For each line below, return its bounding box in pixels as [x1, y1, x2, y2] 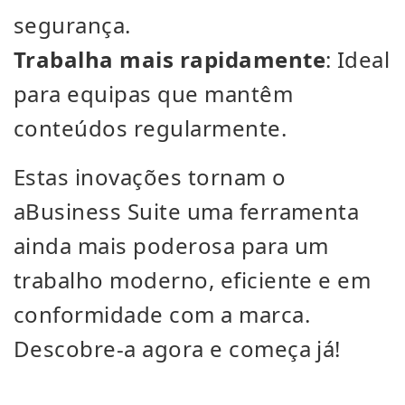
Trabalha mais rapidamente [14, 44, 325, 74]
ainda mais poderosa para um [14, 231, 329, 260]
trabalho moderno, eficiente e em [14, 265, 372, 295]
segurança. [14, 10, 131, 40]
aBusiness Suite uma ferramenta [14, 196, 360, 226]
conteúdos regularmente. [14, 113, 287, 143]
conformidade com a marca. [14, 299, 310, 329]
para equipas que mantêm [14, 79, 294, 108]
